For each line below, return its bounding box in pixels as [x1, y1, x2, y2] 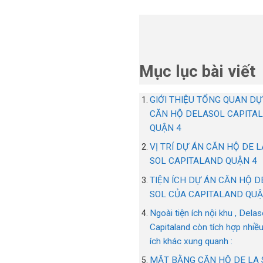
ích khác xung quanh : [150, 235, 233, 247]
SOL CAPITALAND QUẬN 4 [150, 156, 258, 167]
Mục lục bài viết [139, 62, 255, 82]
